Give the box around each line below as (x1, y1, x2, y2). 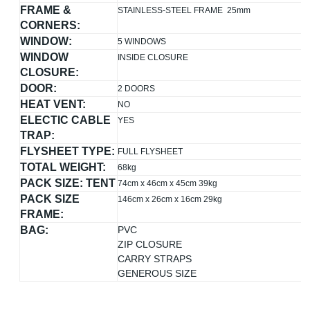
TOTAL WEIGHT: (20, 161, 107, 173)
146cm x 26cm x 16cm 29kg (118, 194, 223, 204)
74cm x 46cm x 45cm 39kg (118, 178, 218, 188)
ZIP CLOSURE (118, 238, 185, 250)
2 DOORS (118, 83, 156, 93)
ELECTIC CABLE (20, 113, 111, 126)
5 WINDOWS (118, 36, 167, 46)
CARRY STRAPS (118, 253, 195, 264)
